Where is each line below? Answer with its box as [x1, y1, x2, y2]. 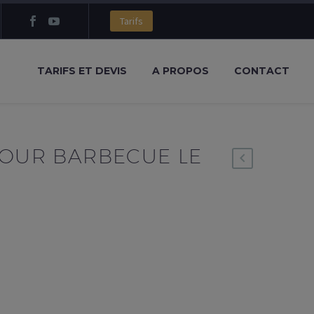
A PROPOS [152, 64, 209, 77]
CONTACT [234, 64, 289, 77]
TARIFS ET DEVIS [37, 64, 127, 77]
